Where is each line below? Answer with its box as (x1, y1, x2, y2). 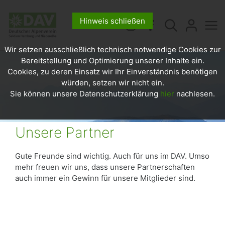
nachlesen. (174, 89, 215, 98)
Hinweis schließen (80, 16, 145, 26)
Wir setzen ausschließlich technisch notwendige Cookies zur (4, 45, 221, 54)
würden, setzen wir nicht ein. (61, 78, 164, 87)
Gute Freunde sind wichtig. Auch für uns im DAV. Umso (15, 151, 209, 161)
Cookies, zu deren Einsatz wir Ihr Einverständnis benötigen (8, 67, 217, 76)
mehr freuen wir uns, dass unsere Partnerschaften (15, 162, 195, 172)
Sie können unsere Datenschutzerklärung (10, 89, 160, 98)
